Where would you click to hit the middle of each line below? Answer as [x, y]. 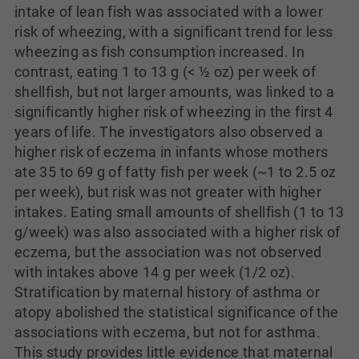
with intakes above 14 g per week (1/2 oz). [155, 272]
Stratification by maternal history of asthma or [167, 292]
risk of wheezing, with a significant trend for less [174, 32]
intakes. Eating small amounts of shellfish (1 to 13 [179, 212]
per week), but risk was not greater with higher [168, 192]
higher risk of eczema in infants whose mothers [171, 152]
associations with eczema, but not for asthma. [168, 332]
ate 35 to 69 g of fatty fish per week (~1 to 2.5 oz [175, 172]
